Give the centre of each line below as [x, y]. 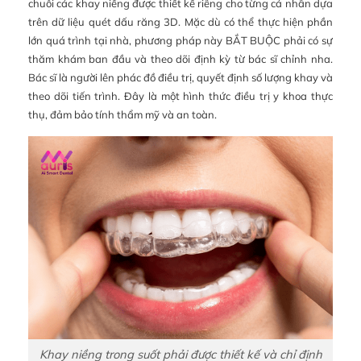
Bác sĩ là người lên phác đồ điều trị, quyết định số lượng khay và [180, 78]
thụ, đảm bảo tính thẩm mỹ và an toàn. [122, 115]
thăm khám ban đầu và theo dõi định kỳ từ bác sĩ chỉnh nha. [180, 59]
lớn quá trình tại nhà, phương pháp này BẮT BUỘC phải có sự [180, 41]
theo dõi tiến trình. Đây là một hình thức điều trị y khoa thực [180, 96]
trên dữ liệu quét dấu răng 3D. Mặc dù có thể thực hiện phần [180, 22]
